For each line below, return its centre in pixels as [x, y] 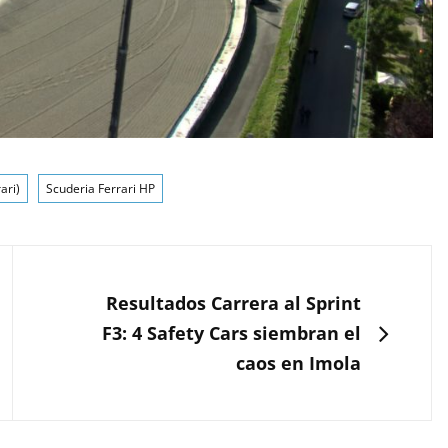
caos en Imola [298, 362]
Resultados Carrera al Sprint [233, 302]
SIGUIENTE [112, 296]
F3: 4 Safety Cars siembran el [231, 332]
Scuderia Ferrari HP [100, 188]
